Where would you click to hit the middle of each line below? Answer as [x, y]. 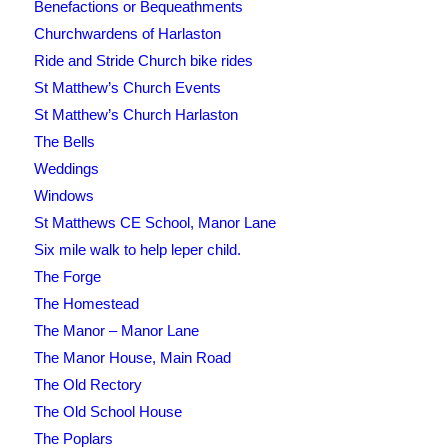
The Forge [67, 277]
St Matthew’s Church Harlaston [135, 115]
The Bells [64, 142]
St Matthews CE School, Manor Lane [154, 223]
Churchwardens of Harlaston [127, 34]
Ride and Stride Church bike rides [143, 61]
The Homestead [86, 304]
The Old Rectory [87, 385]
